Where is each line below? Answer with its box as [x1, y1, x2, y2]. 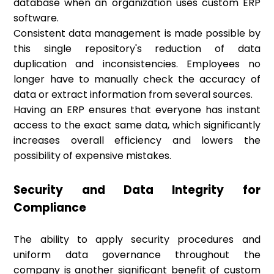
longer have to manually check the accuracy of [13, 72, 261, 87]
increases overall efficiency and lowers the [13, 133, 261, 148]
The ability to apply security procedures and [13, 232, 261, 247]
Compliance [13, 199, 87, 217]
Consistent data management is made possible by [13, 26, 261, 41]
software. [13, 11, 59, 26]
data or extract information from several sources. [13, 87, 253, 102]
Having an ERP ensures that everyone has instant [13, 103, 261, 117]
